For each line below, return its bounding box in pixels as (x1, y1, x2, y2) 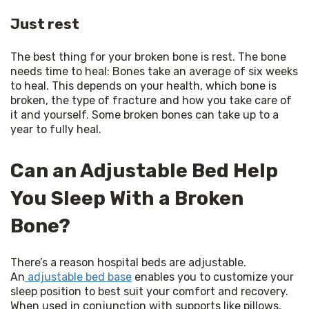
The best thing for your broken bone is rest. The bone (10, 50, 286, 63)
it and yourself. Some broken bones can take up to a (10, 108, 279, 121)
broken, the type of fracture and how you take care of (10, 93, 292, 107)
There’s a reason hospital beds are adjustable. (10, 255, 246, 269)
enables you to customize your (132, 270, 294, 283)
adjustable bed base (25, 270, 132, 283)
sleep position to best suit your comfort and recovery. (10, 284, 288, 298)
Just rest (10, 14, 79, 32)
